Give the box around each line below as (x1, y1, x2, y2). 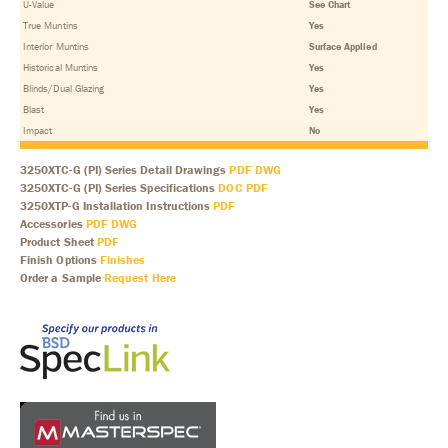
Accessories (20, 216, 86, 232)
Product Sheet (20, 234, 97, 250)
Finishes (99, 252, 146, 268)
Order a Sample (20, 270, 104, 286)
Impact (23, 124, 53, 138)
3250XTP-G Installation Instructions (20, 198, 214, 214)
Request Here (103, 270, 176, 286)
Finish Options (20, 252, 100, 268)
